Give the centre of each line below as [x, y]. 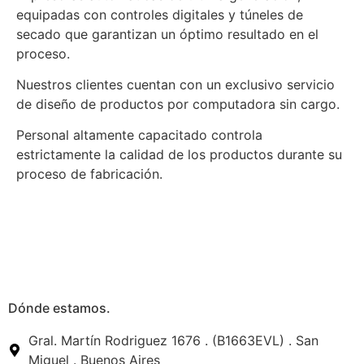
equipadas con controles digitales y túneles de [160, 14]
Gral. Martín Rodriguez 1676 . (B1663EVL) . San [173, 340]
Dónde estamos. [59, 308]
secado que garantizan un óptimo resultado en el [167, 34]
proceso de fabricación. [89, 174]
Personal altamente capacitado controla [139, 135]
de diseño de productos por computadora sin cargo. [178, 104]
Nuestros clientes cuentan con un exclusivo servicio [175, 84]
